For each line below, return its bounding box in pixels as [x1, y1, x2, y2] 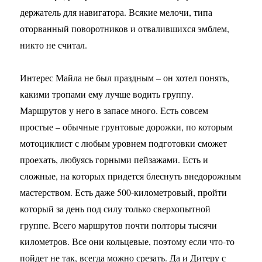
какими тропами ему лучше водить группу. [20, 88, 194, 100]
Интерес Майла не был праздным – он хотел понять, [20, 71, 230, 84]
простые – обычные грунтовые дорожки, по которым [20, 120, 233, 133]
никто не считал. [20, 39, 88, 51]
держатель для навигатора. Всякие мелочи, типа [20, 6, 213, 18]
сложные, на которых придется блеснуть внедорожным [20, 170, 242, 182]
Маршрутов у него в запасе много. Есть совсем [20, 104, 209, 116]
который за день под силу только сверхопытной [20, 202, 211, 215]
